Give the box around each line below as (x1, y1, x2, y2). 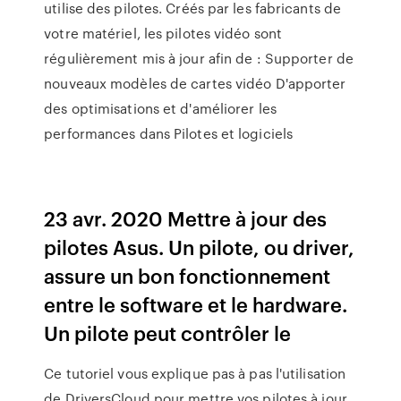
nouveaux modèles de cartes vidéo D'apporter (44, 73, 346, 93)
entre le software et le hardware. (44, 290, 348, 318)
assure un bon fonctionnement (44, 261, 331, 289)
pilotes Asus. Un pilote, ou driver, (44, 233, 355, 260)
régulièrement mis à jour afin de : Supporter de (44, 48, 354, 68)
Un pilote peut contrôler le (44, 319, 296, 346)
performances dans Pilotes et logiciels (44, 124, 294, 143)
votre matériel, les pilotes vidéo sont (44, 23, 283, 43)
